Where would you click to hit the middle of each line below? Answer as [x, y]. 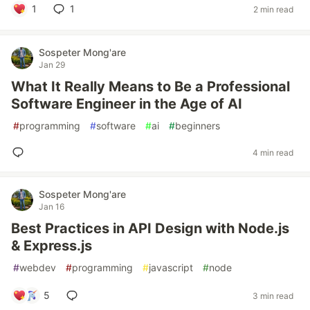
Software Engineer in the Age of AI [127, 104]
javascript [171, 267]
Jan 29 [52, 65]
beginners [198, 126]
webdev [38, 267]
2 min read [273, 9]
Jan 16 [52, 207]
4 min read [273, 152]
